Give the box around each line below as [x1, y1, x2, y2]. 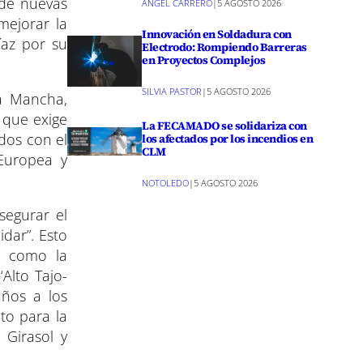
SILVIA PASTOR [142, 84, 203, 97]
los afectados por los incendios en [142, 130, 314, 147]
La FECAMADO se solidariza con [142, 117, 307, 135]
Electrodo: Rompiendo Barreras [142, 38, 307, 55]
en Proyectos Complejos [142, 51, 266, 68]
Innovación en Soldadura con [142, 25, 292, 42]
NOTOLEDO [142, 176, 190, 189]
